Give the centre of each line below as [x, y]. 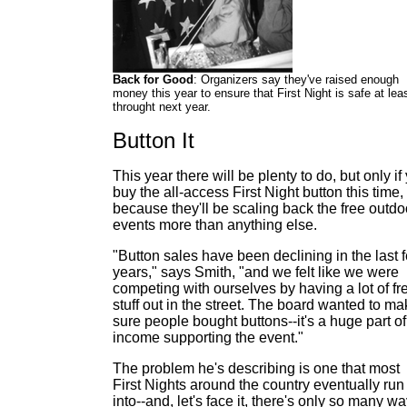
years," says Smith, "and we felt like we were [256, 272]
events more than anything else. [215, 225]
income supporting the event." [208, 338]
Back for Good [153, 79]
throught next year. [162, 107]
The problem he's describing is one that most [256, 368]
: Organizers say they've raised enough [296, 79]
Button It [154, 140]
